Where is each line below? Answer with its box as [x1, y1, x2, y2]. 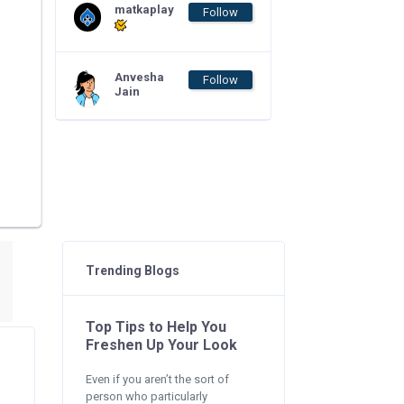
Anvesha [115, 70, 164, 84]
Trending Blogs [85, 263, 179, 278]
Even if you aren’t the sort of [85, 372, 229, 386]
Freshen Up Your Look [85, 336, 237, 353]
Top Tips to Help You [85, 318, 226, 335]
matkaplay [115, 3, 174, 16]
